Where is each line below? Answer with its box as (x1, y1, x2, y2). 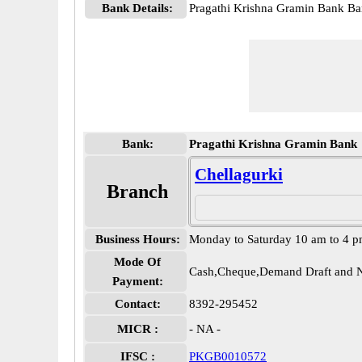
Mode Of (114, 255, 161, 268)
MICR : (116, 322, 158, 335)
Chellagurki (195, 165, 283, 184)
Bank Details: (102, 2, 173, 15)
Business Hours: (95, 233, 180, 246)
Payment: (112, 275, 163, 288)
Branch (107, 181, 168, 202)
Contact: (114, 297, 161, 310)
